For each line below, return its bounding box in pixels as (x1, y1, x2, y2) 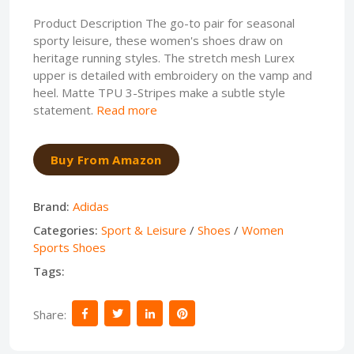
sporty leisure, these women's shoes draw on (33, 32, 283, 48)
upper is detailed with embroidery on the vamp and (33, 67, 312, 83)
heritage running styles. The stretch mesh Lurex (33, 50, 295, 66)
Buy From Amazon (51, 152, 162, 168)
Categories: (33, 222, 98, 238)
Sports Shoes (33, 239, 106, 255)
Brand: (33, 198, 70, 214)
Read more (96, 102, 157, 118)
